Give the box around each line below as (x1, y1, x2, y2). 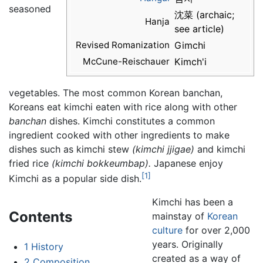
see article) (174, 23, 224, 35)
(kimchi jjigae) (132, 143, 194, 156)
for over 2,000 (182, 224, 250, 237)
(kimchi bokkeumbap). (52, 157, 151, 170)
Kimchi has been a (151, 196, 233, 208)
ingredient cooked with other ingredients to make (9, 129, 230, 141)
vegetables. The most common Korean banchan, (9, 87, 222, 99)
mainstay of (151, 210, 207, 222)
